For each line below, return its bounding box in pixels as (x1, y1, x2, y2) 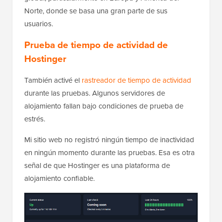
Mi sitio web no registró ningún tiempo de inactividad (24, 134, 194, 145)
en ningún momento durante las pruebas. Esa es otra (24, 147, 195, 158)
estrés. (24, 113, 45, 124)
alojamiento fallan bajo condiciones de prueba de (24, 100, 183, 111)
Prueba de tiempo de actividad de (24, 37, 168, 52)
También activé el (24, 74, 82, 86)
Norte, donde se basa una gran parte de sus (24, 5, 167, 16)
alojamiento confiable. (24, 172, 95, 184)
